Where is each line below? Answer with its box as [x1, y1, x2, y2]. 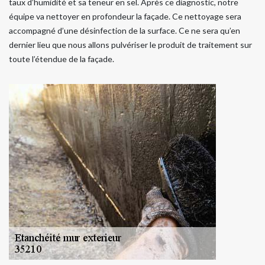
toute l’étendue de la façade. [9, 54, 114, 64]
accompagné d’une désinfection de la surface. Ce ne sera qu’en [9, 25, 240, 36]
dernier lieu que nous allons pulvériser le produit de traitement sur [9, 40, 252, 50]
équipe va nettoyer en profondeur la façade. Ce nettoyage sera [9, 11, 241, 22]
